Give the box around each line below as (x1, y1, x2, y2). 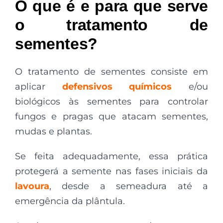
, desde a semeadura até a (49, 180, 208, 192)
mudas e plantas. (15, 125, 92, 137)
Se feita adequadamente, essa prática (15, 150, 208, 162)
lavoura (15, 180, 49, 192)
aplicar (15, 81, 62, 92)
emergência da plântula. (15, 195, 125, 207)
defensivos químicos (62, 81, 172, 92)
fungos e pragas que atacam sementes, (15, 111, 208, 122)
